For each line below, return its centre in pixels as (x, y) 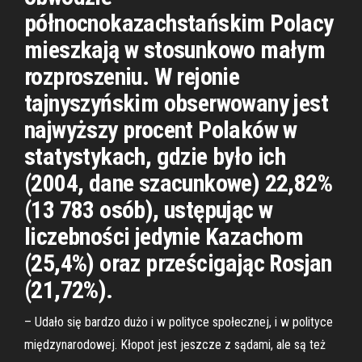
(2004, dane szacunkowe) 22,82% (178, 183)
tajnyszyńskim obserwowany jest (176, 103)
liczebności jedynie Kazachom (164, 236)
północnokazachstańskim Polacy (179, 23)
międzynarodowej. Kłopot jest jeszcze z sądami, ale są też (175, 345)
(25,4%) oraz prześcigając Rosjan (178, 263)
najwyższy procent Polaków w (161, 130)
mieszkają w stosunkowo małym (175, 50)
